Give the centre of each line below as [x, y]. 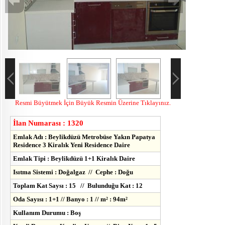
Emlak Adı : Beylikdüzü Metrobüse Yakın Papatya [84, 137]
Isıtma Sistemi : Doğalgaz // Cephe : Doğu [73, 172]
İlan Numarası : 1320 [48, 123]
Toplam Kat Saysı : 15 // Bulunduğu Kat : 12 [78, 186]
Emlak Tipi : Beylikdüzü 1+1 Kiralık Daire [74, 159]
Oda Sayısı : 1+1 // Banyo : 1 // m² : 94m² [70, 199]
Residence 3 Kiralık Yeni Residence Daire [72, 145]
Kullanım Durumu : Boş [47, 213]
